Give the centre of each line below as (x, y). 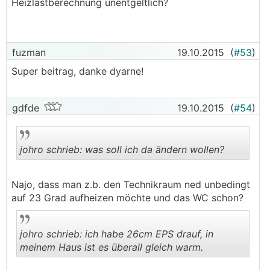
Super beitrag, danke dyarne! (77, 71)
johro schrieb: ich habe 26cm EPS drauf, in (117, 234)
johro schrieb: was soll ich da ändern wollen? (122, 149)
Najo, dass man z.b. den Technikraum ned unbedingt (131, 184)
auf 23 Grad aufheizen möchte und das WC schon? (127, 197)
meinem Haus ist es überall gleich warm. (111, 247)
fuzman (27, 52)
